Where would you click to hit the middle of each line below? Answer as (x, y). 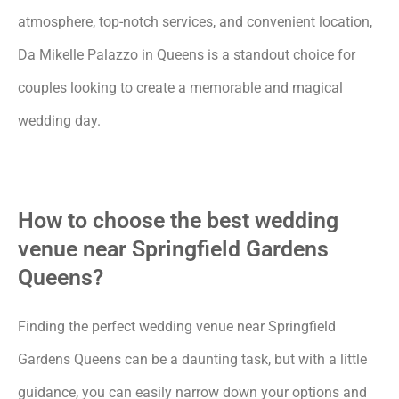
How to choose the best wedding (178, 220)
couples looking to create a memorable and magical (180, 87)
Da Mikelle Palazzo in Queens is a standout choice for (187, 54)
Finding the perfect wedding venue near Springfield (177, 326)
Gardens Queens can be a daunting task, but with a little (192, 359)
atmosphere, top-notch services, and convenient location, (195, 21)
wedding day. (59, 120)
